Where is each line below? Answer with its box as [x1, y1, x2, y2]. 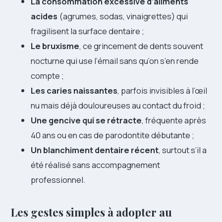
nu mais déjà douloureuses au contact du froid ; [31, 100, 205, 111]
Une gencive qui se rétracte [31, 114, 142, 126]
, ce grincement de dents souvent [79, 40, 203, 52]
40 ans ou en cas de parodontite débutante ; [31, 129, 194, 141]
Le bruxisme [31, 40, 79, 52]
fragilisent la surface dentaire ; [31, 25, 144, 37]
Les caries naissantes [31, 85, 117, 96]
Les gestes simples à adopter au [11, 205, 172, 220]
